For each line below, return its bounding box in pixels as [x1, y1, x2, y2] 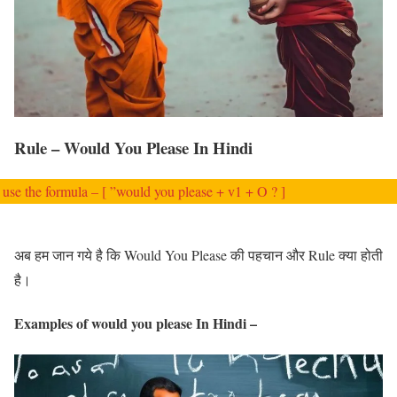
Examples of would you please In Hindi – [14, 312, 257, 333]
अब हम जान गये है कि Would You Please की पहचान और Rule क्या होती [14, 245, 383, 264]
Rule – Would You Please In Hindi [14, 135, 253, 160]
